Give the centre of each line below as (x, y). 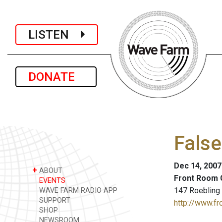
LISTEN (55, 34)
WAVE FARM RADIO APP (77, 191)
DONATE (56, 77)
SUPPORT (54, 200)
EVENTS (51, 181)
